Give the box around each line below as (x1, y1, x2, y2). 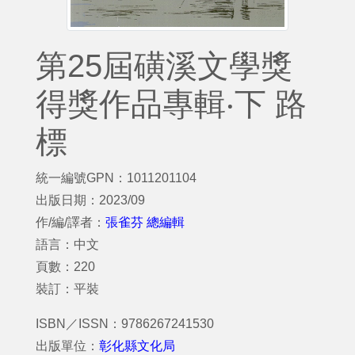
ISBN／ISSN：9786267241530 (36, 317, 214, 330)
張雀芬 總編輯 (105, 216, 185, 229)
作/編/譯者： (36, 216, 105, 229)
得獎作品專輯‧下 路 (36, 86, 307, 121)
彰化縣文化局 (99, 339, 175, 353)
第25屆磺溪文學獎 (36, 48, 292, 83)
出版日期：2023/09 (36, 193, 145, 207)
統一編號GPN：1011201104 (36, 171, 197, 185)
